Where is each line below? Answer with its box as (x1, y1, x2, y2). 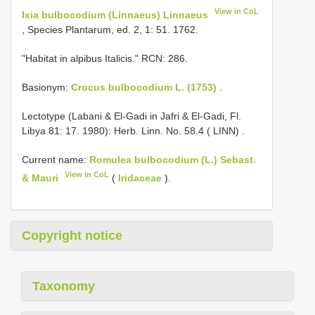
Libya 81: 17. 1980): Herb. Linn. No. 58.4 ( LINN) (22, 124, 239, 136)
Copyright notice (22, 229, 122, 243)
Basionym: (22, 81, 71, 93)
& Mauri (22, 172, 58, 184)
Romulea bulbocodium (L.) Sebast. (89, 153, 256, 165)
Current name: (22, 153, 89, 165)
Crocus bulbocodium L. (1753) (71, 81, 217, 93)
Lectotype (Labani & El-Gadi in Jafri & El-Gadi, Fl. (22, 110, 241, 122)
